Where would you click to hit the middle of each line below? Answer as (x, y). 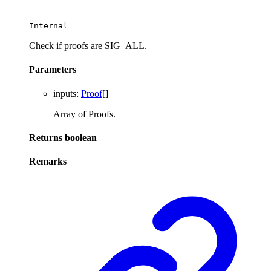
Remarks (48, 162)
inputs (65, 93)
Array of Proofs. (84, 114)
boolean (81, 137)
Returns (47, 137)
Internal (48, 26)
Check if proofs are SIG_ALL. (88, 46)
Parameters (53, 70)
